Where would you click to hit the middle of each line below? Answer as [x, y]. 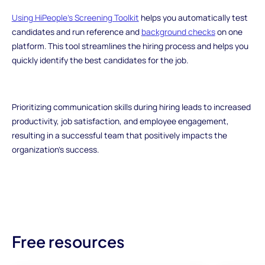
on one [229, 31]
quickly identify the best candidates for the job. [100, 60]
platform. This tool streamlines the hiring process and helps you [130, 46]
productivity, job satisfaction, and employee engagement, [120, 121]
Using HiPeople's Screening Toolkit [75, 17]
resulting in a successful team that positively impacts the [119, 135]
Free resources [68, 242]
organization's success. [55, 150]
